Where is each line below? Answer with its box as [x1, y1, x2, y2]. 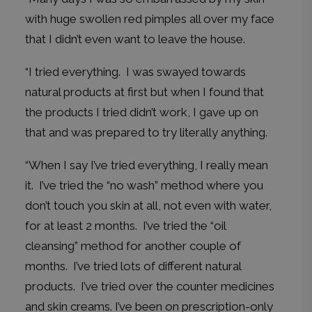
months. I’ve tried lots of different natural [25, 259, 241, 273]
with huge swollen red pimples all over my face [25, 12, 274, 26]
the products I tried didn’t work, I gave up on [25, 105, 258, 119]
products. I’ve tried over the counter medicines [25, 279, 274, 293]
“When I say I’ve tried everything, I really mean [25, 158, 268, 172]
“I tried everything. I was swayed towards [25, 65, 246, 79]
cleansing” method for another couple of [25, 239, 241, 253]
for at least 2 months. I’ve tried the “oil [25, 219, 226, 233]
